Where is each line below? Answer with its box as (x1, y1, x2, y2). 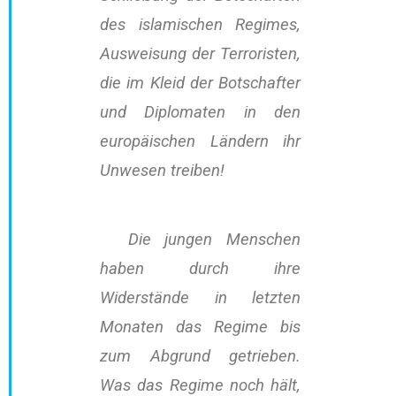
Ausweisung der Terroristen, (100, 44, 301, 65)
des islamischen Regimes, (100, 15, 301, 35)
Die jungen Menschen (100, 230, 301, 250)
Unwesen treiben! (100, 161, 225, 181)
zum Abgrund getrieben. (100, 346, 301, 367)
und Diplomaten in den (100, 103, 301, 123)
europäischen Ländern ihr (100, 132, 301, 152)
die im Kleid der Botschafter (100, 73, 301, 94)
